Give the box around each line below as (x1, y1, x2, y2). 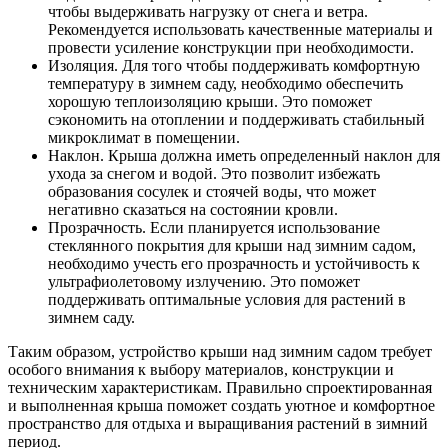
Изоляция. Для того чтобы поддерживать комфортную (48, 57, 420, 75)
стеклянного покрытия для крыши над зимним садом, (48, 237, 416, 255)
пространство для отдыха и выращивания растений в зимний (8, 415, 428, 433)
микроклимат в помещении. (48, 129, 240, 147)
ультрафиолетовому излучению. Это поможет (48, 273, 360, 291)
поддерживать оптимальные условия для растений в (48, 291, 406, 309)
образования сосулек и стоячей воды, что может (48, 183, 376, 201)
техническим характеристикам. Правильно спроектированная (8, 379, 432, 397)
